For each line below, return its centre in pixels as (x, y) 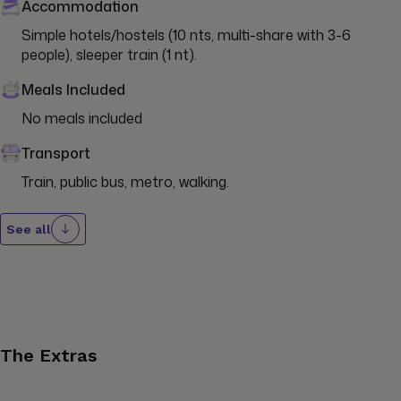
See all (29, 229)
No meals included (82, 118)
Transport (56, 153)
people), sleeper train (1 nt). (109, 54)
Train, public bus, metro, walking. (125, 181)
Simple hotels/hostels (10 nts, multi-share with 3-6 (186, 34)
